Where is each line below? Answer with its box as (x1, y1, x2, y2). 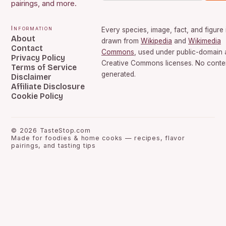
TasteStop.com (39, 127, 91, 134)
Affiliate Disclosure (11, 82, 85, 91)
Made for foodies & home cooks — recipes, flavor (11, 134, 185, 142)
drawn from (101, 37, 139, 45)
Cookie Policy (11, 91, 64, 101)
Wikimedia (188, 37, 221, 45)
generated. (101, 70, 136, 78)
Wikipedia (140, 37, 172, 45)
